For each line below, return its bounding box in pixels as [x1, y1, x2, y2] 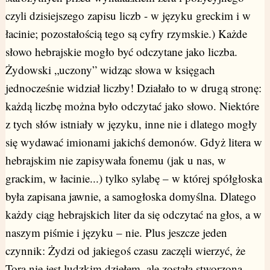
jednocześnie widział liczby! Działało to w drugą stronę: [5, 80, 262, 96]
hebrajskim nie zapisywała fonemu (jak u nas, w [5, 152, 226, 168]
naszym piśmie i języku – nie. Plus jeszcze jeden [5, 225, 227, 240]
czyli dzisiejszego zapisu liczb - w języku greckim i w [5, 8, 251, 24]
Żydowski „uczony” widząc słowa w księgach [5, 62, 215, 78]
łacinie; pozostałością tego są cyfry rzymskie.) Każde [5, 26, 247, 42]
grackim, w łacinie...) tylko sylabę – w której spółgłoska [5, 171, 262, 186]
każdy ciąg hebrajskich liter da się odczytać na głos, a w [5, 207, 262, 222]
